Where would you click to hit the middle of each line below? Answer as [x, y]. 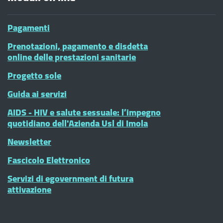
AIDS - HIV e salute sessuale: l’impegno [84, 112]
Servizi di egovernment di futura [70, 178]
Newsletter [29, 142]
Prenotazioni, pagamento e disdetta [78, 46]
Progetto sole [34, 75]
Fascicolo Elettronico [49, 160]
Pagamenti [29, 28]
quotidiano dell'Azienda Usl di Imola [78, 123]
